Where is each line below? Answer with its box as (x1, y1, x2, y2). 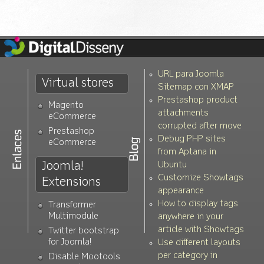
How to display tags (158, 199, 239, 209)
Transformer (48, 200, 96, 210)
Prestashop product (158, 95, 238, 105)
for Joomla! (48, 237, 91, 247)
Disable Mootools (48, 252, 120, 262)
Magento (48, 101, 84, 111)
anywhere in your (158, 212, 224, 222)
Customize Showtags (158, 173, 244, 183)
